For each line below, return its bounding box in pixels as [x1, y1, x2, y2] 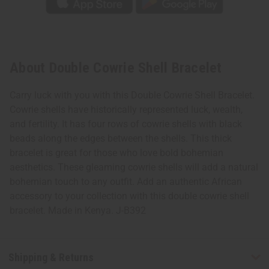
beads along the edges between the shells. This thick [10, 133, 232, 145]
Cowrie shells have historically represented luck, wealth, [10, 104, 243, 116]
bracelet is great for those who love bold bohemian [10, 147, 223, 159]
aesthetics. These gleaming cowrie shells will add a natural [10, 162, 258, 174]
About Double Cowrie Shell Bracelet [10, 59, 222, 77]
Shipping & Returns [8, 250, 94, 264]
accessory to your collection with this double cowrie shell [10, 190, 249, 202]
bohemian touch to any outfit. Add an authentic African [10, 176, 242, 188]
